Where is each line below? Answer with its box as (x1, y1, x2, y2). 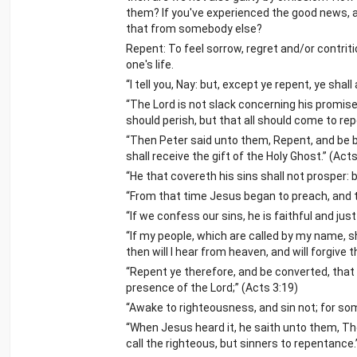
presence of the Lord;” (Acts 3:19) (126, 281, 298, 294)
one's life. (126, 58, 174, 71)
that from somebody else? (126, 22, 262, 35)
